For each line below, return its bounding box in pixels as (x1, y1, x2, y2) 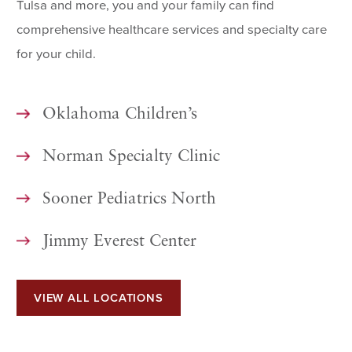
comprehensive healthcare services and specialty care (16, 21, 328, 38)
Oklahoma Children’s (42, 106, 197, 123)
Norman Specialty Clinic (42, 148, 220, 165)
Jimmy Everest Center (42, 233, 196, 250)
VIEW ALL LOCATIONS (34, 291, 163, 305)
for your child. (16, 46, 97, 62)
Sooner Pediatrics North (42, 190, 216, 207)
